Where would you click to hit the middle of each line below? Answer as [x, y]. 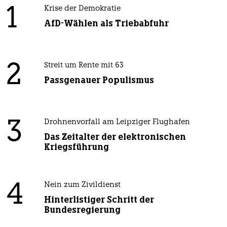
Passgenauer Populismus [99, 80]
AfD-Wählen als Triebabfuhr [106, 24]
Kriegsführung [76, 147]
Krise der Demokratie [82, 9]
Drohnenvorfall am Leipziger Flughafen [117, 123]
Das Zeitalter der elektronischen [115, 137]
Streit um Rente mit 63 [84, 66]
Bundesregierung [82, 210]
